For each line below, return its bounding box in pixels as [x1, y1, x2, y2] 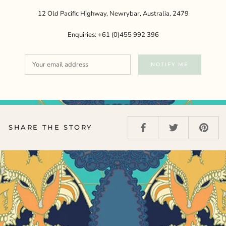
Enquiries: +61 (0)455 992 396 [67, 30, 159, 39]
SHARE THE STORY [9, 123, 92, 132]
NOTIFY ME [151, 61, 189, 68]
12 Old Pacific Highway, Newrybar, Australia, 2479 [37, 9, 189, 18]
